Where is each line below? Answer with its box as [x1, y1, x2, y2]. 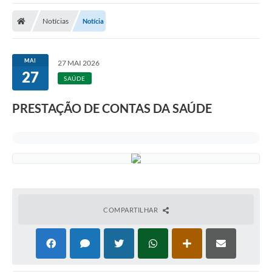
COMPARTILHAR [103, 206, 160, 214]
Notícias [42, 16, 69, 26]
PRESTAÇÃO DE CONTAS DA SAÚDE [12, 101, 212, 116]
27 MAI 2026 [58, 58, 100, 68]
